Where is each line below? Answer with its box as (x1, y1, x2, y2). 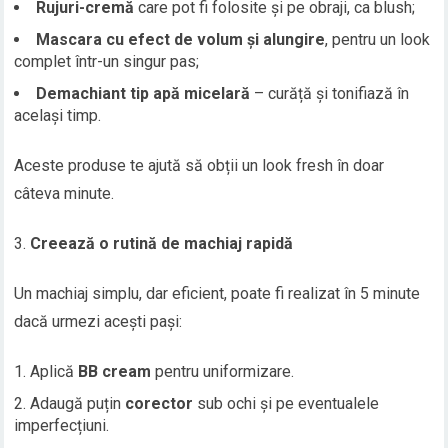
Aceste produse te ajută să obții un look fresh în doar (14, 156, 385, 176)
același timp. (14, 106, 102, 126)
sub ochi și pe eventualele (193, 394, 380, 414)
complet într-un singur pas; (14, 52, 200, 72)
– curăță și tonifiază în (250, 84, 410, 104)
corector (125, 394, 194, 414)
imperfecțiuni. (14, 416, 110, 436)
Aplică (30, 362, 79, 382)
